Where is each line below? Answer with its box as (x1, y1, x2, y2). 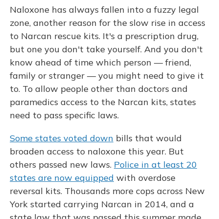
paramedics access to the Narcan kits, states (10, 96, 196, 108)
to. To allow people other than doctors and (10, 83, 188, 94)
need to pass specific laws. (10, 109, 119, 121)
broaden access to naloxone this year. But (10, 146, 184, 157)
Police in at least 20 (114, 159, 197, 170)
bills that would (113, 132, 182, 144)
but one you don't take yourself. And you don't (10, 44, 203, 55)
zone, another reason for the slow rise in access (10, 17, 205, 28)
